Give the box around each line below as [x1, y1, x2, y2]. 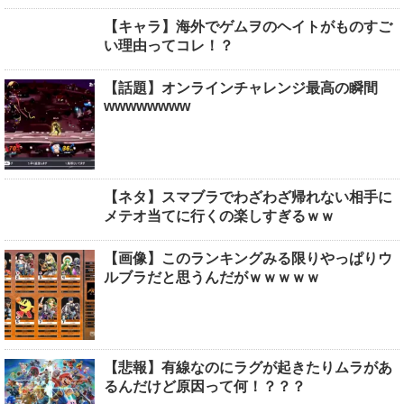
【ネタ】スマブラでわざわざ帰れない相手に [104, 188, 392, 205]
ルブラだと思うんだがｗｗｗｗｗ [104, 269, 320, 285]
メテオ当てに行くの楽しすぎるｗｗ [104, 207, 335, 224]
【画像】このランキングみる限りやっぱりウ [104, 250, 392, 266]
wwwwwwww [104, 97, 190, 114]
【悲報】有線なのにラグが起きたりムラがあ [104, 359, 392, 375]
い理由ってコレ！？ [104, 37, 234, 53]
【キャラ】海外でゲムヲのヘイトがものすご [104, 18, 392, 34]
